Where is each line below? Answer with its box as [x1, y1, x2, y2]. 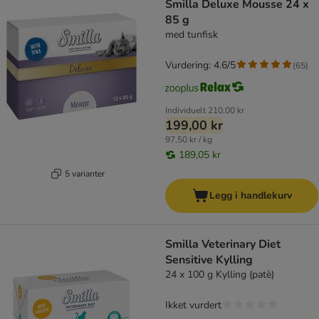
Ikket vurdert [165, 298, 221, 313]
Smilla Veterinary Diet [165, 236, 281, 253]
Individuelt [165, 105, 206, 117]
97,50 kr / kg [165, 134, 212, 146]
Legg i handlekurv [209, 189, 292, 203]
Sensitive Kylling [165, 252, 253, 268]
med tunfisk [165, 28, 218, 42]
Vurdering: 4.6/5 [165, 58, 236, 73]
